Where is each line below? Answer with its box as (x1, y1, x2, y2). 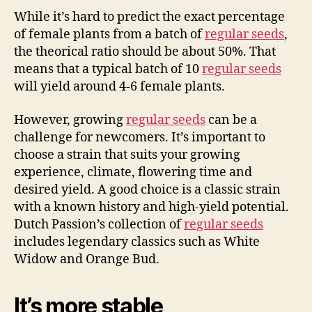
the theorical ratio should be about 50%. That (14, 44, 276, 60)
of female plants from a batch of (14, 26, 205, 42)
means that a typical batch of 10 (14, 61, 202, 77)
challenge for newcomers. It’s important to (14, 129, 265, 146)
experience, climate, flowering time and (14, 164, 252, 180)
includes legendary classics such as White (14, 233, 260, 250)
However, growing (14, 111, 126, 128)
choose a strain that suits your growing (14, 146, 240, 163)
